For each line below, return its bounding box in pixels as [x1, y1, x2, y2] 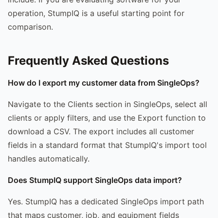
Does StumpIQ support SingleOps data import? [8, 175, 182, 185]
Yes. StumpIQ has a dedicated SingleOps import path [8, 196, 204, 206]
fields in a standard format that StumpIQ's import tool [8, 140, 207, 150]
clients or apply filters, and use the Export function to [8, 112, 206, 123]
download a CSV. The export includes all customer [8, 126, 194, 136]
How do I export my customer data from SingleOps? [8, 77, 200, 88]
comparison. [8, 21, 53, 32]
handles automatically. [8, 153, 90, 163]
